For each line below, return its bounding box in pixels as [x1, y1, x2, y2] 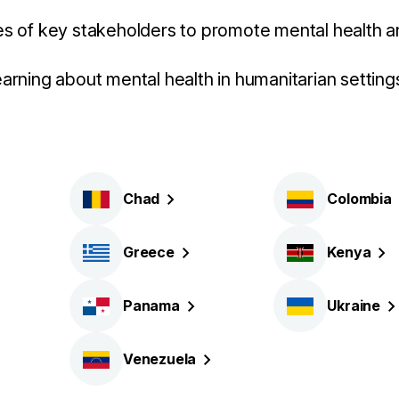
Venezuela [123, 349, 197, 368]
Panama [123, 296, 180, 314]
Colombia [327, 189, 392, 208]
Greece [123, 242, 175, 261]
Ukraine [327, 296, 380, 314]
